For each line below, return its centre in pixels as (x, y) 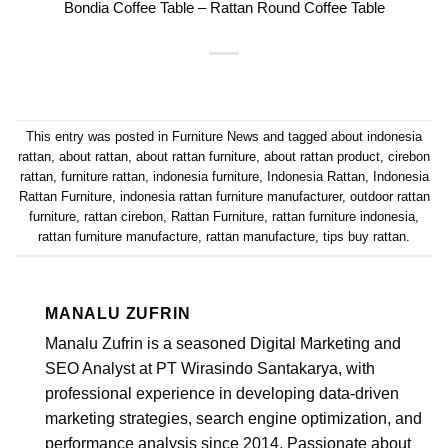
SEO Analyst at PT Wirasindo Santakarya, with (210, 368)
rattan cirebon (123, 217)
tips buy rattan (364, 237)
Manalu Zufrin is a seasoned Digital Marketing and (223, 343)
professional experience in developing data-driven (222, 393)
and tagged (295, 137)
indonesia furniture (205, 177)
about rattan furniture (196, 157)
